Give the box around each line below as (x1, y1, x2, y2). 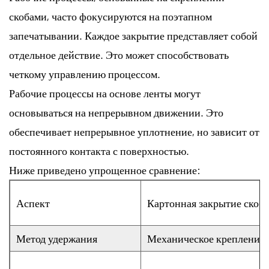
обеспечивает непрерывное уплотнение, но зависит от (9, 124, 259, 138)
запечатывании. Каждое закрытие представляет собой (9, 28, 258, 42)
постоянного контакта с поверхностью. (9, 144, 189, 157)
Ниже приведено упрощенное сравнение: (9, 163, 201, 177)
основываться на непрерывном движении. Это (9, 105, 223, 119)
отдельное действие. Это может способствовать (9, 47, 229, 61)
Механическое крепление (147, 231, 265, 245)
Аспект (16, 196, 50, 210)
